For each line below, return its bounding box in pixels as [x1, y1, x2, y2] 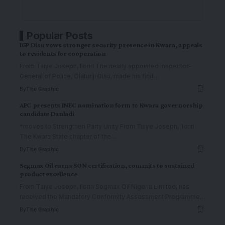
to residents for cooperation [20, 49, 106, 58]
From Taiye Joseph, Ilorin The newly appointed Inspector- [20, 62, 191, 70]
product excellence [20, 170, 77, 178]
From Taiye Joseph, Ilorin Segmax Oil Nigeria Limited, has [20, 183, 189, 191]
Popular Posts [27, 30, 93, 42]
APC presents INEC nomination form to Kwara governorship [20, 101, 203, 109]
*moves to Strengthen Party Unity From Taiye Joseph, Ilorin [20, 123, 194, 131]
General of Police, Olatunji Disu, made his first [20, 72, 154, 80]
